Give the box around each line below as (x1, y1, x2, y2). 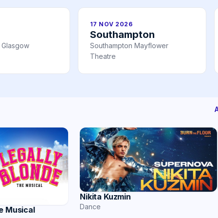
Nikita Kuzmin (80, 192, 131, 202)
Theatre (90, 52, 116, 61)
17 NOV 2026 (90, 20, 133, 28)
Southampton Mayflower (90, 41, 168, 50)
